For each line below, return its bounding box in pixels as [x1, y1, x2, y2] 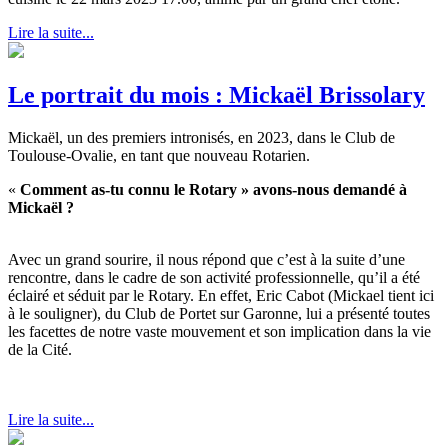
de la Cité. [8, 341, 72, 359]
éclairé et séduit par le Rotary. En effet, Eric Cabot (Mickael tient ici [8, 287, 434, 305]
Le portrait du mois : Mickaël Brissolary [8, 82, 425, 109]
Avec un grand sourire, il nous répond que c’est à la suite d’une [8, 251, 405, 269]
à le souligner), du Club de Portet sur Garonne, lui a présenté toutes [8, 305, 430, 323]
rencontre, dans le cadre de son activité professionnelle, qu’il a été [8, 269, 420, 287]
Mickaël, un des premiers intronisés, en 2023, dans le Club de [8, 129, 395, 147]
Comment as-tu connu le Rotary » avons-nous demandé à [20, 181, 407, 199]
